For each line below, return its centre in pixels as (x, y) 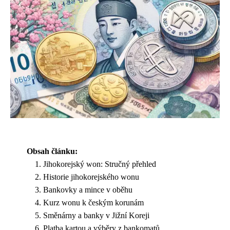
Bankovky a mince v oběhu (88, 190)
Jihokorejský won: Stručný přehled (100, 164)
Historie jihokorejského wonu (91, 177)
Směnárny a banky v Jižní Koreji (96, 215)
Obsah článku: (52, 151)
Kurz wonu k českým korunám (93, 203)
